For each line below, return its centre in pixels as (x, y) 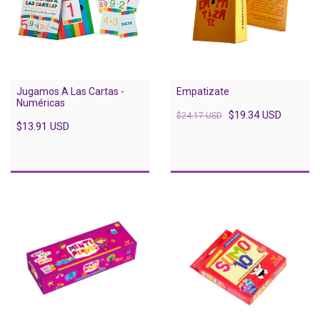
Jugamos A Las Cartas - (70, 91)
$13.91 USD (43, 126)
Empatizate (203, 91)
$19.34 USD (255, 115)
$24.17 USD (199, 115)
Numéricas (41, 102)
